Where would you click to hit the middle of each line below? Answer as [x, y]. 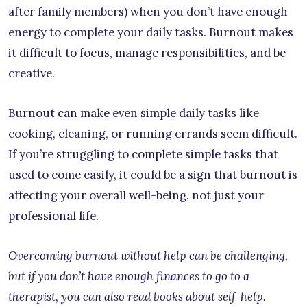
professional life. [53, 216]
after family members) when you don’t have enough [148, 12]
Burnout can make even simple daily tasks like [134, 113]
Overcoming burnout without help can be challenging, [148, 256]
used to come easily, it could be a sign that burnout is [153, 175]
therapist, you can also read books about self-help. [137, 297]
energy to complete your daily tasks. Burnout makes [151, 33]
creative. [32, 74]
